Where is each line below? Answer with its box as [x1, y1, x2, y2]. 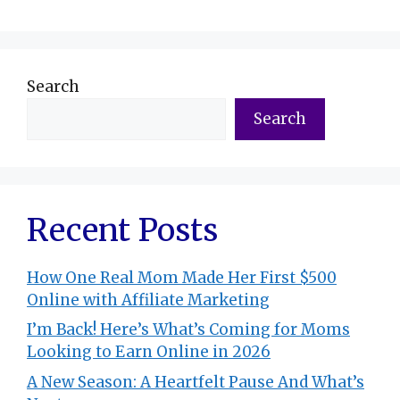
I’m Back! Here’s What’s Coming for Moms [27, 320, 350, 339]
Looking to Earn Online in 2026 [27, 342, 271, 362]
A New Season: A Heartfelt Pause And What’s [27, 371, 364, 392]
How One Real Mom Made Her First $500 [27, 267, 337, 287]
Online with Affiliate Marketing [27, 289, 270, 310]
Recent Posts [27, 210, 218, 250]
